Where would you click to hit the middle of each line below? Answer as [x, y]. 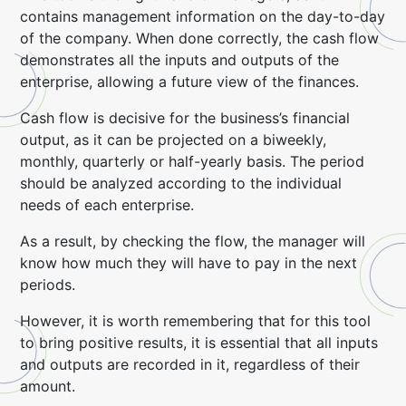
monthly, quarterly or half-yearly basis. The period [193, 161]
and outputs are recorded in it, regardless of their [190, 364]
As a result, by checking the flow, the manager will [193, 241]
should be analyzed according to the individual [181, 183]
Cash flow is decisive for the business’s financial [185, 118]
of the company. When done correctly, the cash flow [200, 38]
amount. [48, 386]
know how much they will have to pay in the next [189, 263]
